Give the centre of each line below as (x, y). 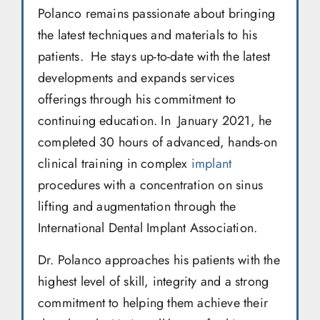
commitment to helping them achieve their (153, 302)
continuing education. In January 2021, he (155, 121)
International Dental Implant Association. (148, 228)
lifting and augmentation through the (137, 207)
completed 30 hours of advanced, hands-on (158, 142)
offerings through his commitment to (137, 100)
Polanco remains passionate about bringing (157, 14)
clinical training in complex (115, 164)
